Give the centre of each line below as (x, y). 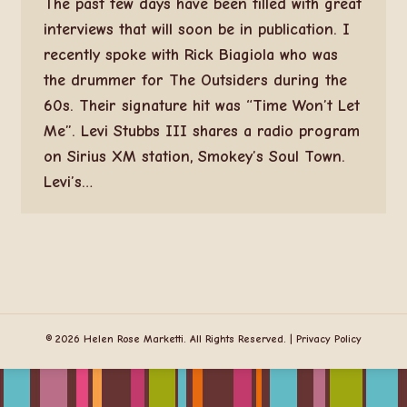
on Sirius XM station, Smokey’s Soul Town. (194, 157)
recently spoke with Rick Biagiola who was (190, 55)
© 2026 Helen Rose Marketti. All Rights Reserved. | (171, 339)
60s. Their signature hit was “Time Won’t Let (201, 106)
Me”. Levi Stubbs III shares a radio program (201, 131)
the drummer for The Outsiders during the (195, 80)
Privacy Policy (329, 339)
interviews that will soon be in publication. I (196, 30)
